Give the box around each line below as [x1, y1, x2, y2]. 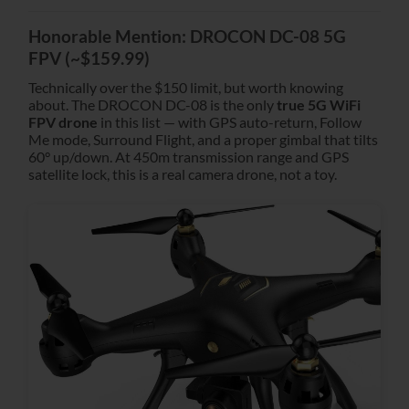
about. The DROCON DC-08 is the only [28, 95, 277, 113]
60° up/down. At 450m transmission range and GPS [28, 147, 349, 165]
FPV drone [28, 112, 98, 131]
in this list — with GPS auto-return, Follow [98, 112, 362, 131]
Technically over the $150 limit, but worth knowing [28, 78, 343, 96]
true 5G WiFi [277, 95, 361, 113]
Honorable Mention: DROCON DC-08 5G [28, 26, 346, 47]
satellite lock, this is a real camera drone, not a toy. [28, 164, 337, 183]
